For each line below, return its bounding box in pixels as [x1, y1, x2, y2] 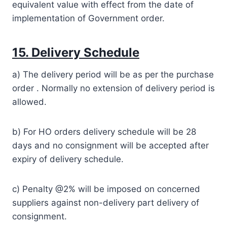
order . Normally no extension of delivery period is [12, 83, 215, 93]
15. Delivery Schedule [12, 45, 139, 60]
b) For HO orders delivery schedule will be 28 [12, 126, 196, 137]
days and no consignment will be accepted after [12, 140, 209, 150]
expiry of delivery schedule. [12, 154, 124, 164]
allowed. [12, 96, 47, 107]
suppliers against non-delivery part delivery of [12, 197, 199, 208]
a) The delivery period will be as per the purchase [12, 69, 214, 80]
